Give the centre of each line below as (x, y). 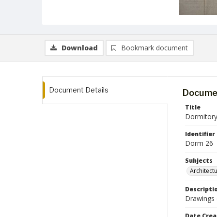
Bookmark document (155, 48)
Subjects (199, 161)
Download (80, 48)
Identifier (200, 134)
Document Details (79, 90)
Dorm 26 (199, 143)
